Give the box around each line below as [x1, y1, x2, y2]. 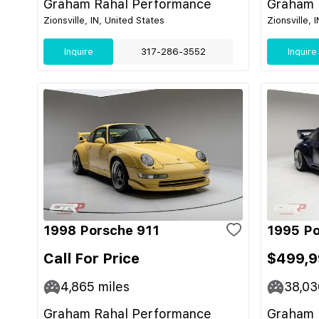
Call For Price [43, 250, 140, 267]
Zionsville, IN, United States [43, 15, 164, 26]
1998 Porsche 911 [43, 223, 159, 238]
